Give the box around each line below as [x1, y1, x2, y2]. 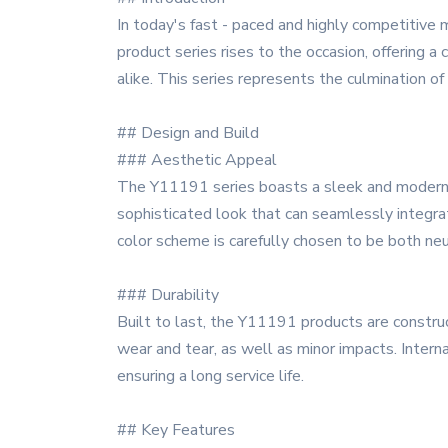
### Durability [117, 284, 219, 306]
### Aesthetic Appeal [117, 149, 277, 171]
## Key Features [117, 419, 235, 441]
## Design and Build [117, 122, 259, 144]
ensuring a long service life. [117, 365, 304, 387]
